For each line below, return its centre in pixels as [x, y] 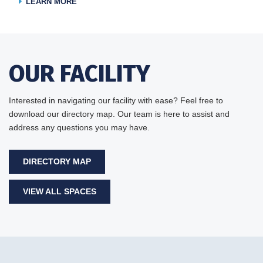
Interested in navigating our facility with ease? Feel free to [116, 100]
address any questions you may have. [79, 127]
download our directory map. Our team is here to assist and [119, 114]
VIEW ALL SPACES [60, 192]
